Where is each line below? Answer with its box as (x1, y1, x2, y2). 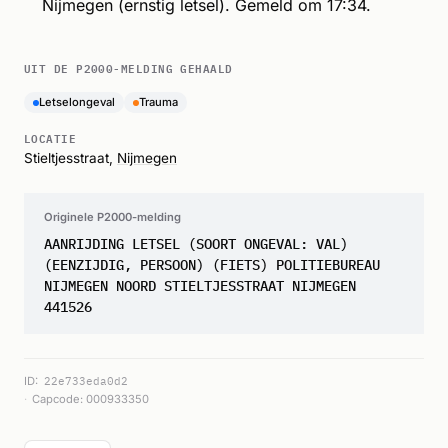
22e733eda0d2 (43, 373, 128, 388)
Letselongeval (39, 95, 115, 109)
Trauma (139, 95, 178, 109)
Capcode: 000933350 (31, 392, 149, 407)
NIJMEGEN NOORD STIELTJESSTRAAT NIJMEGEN (44, 277, 356, 295)
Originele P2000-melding (44, 210, 181, 224)
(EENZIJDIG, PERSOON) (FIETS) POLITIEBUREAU (44, 256, 380, 274)
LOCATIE (24, 128, 77, 147)
